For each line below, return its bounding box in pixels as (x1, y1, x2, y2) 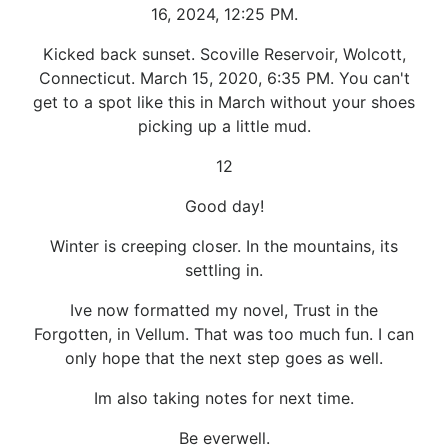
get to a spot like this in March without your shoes (33, 91, 415, 112)
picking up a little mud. (137, 115, 311, 136)
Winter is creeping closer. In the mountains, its (50, 235, 398, 256)
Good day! (184, 195, 264, 216)
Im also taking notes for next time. (94, 387, 354, 408)
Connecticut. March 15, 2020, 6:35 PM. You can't (38, 67, 410, 88)
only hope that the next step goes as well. (65, 347, 383, 368)
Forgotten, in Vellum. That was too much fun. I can (34, 323, 414, 344)
